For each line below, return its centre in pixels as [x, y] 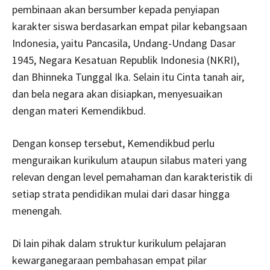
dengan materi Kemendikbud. [79, 110]
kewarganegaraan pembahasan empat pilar [109, 260]
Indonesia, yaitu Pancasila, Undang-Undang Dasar [124, 43]
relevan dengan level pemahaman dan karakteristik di [132, 177]
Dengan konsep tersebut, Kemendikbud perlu [113, 143]
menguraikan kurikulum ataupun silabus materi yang [130, 160]
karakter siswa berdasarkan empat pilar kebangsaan [130, 26]
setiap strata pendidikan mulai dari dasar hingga [121, 193]
